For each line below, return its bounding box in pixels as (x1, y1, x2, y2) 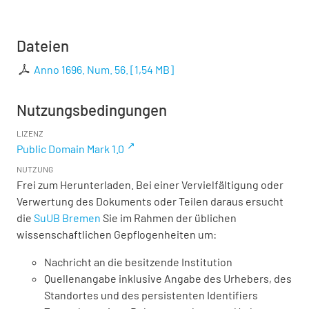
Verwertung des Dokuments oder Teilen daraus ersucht (17, 195, 283, 208)
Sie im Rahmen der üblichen (101, 211, 237, 225)
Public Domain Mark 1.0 (17, 142, 124, 156)
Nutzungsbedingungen (17, 101, 167, 119)
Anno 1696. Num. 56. (34, 63, 129, 77)
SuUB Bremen (34, 211, 101, 225)
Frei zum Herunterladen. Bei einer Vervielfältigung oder (17, 178, 283, 192)
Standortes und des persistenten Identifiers (44, 288, 258, 302)
